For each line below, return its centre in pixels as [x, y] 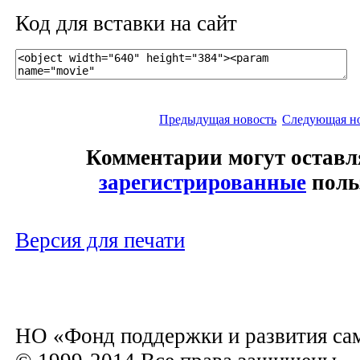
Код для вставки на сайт [126, 23]
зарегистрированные [202, 182]
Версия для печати [100, 240]
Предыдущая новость [218, 119]
